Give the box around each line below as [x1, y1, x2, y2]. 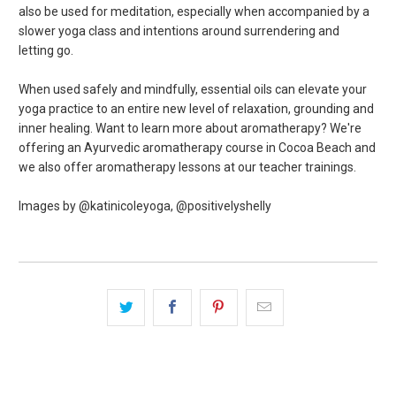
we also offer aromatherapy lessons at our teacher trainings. [19, 159, 357, 174]
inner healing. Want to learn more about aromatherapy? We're [19, 120, 362, 135]
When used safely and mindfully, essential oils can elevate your [19, 81, 368, 96]
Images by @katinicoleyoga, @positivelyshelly [19, 198, 272, 213]
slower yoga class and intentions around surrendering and [19, 23, 340, 38]
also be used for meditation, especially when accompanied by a [19, 4, 370, 19]
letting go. [19, 42, 74, 57]
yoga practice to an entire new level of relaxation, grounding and [19, 101, 375, 116]
